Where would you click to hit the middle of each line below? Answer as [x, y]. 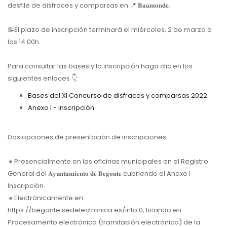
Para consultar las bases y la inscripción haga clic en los [100, 66]
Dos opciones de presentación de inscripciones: [88, 137]
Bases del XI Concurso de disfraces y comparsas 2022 [118, 95]
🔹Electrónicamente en [45, 198]
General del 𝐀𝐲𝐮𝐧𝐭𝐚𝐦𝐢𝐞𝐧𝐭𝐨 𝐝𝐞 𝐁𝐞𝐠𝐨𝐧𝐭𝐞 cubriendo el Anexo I [99, 173]
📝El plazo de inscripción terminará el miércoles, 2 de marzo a [110, 29]
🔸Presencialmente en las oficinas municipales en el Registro [108, 161]
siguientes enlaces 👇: [43, 78]
